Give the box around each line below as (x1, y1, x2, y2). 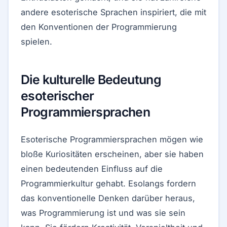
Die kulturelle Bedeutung (21, 72, 162, 87)
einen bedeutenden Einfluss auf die (21, 164, 163, 174)
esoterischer (21, 88, 94, 103)
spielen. (21, 36, 52, 47)
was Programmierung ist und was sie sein (21, 208, 185, 218)
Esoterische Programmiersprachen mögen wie (21, 134, 203, 144)
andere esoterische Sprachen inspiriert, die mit (21, 7, 206, 17)
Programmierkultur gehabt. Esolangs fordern (21, 178, 196, 188)
